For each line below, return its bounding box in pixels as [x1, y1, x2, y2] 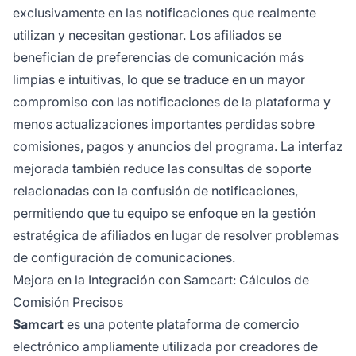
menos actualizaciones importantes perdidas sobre [13, 116, 315, 133]
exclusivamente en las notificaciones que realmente [13, 5, 316, 21]
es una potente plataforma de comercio [64, 316, 300, 333]
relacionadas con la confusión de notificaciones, [13, 183, 298, 199]
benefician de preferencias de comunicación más [13, 49, 304, 66]
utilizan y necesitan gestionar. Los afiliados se [13, 27, 281, 44]
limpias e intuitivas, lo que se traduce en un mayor [13, 72, 305, 88]
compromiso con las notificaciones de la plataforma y [13, 94, 331, 110]
